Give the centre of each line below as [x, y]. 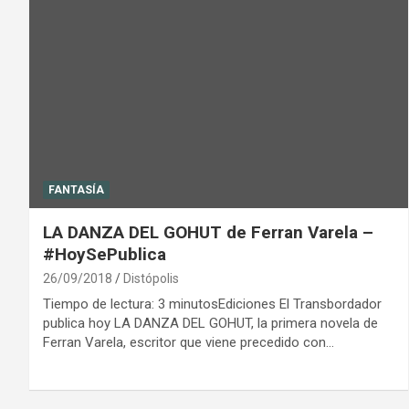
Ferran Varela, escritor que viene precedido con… [189, 343]
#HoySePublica [105, 255]
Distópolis [151, 279]
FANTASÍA [76, 190]
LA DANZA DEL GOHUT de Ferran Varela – [208, 233]
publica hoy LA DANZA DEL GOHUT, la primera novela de [210, 324]
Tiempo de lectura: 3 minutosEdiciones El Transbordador [212, 304]
